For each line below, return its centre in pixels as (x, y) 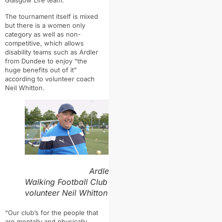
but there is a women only (45, 25)
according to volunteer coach (50, 79)
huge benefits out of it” (41, 70)
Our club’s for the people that (53, 213)
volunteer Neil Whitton (66, 193)
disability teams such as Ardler (52, 52)
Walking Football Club (66, 182)
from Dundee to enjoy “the (46, 61)
